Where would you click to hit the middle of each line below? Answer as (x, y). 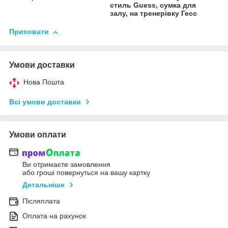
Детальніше (44, 184)
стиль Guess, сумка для (153, 5)
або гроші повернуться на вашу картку (86, 172)
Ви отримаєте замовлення (66, 164)
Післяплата (41, 201)
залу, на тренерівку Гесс (154, 13)
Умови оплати (38, 135)
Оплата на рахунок (54, 216)
